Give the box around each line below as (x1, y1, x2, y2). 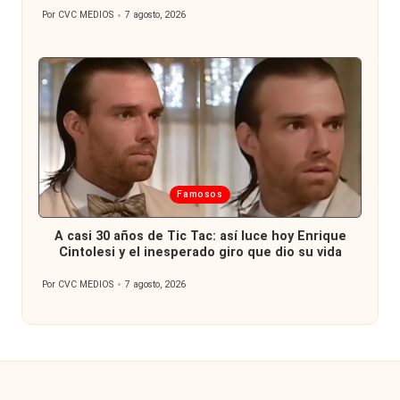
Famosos (177, 188, 223, 201)
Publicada (50, 184, 112, 202)
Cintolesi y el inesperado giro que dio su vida (58, 244, 342, 260)
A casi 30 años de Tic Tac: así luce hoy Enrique (54, 228, 346, 244)
